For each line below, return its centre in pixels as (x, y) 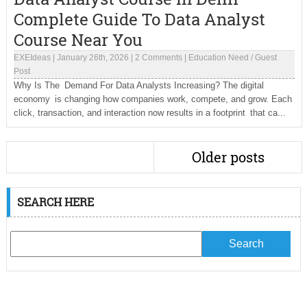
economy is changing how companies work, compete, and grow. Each (152, 99)
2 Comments (158, 58)
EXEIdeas (32, 58)
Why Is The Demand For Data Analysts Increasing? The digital (138, 85)
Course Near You (78, 40)
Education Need (218, 58)
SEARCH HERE (55, 202)
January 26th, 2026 (93, 58)
